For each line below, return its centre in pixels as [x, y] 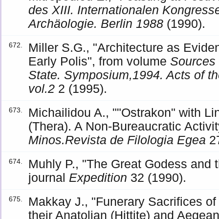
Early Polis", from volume [99, 61]
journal [49, 177]
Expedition [98, 177]
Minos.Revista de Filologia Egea [117, 140]
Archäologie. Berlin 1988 [96, 23]
